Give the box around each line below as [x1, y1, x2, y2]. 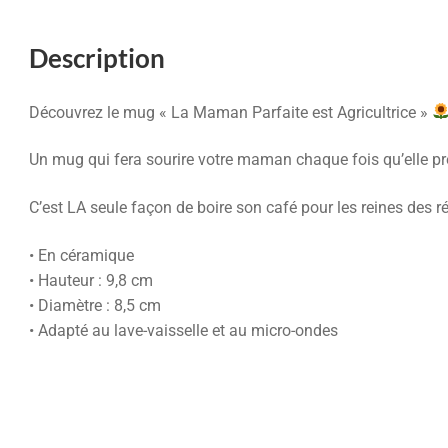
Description [28, 41, 165, 74]
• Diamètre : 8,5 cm [28, 295, 161, 315]
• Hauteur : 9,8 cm [28, 270, 153, 290]
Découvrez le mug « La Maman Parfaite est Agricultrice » [28, 102, 432, 122]
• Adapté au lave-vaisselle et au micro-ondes [28, 320, 338, 340]
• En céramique [28, 245, 134, 265]
